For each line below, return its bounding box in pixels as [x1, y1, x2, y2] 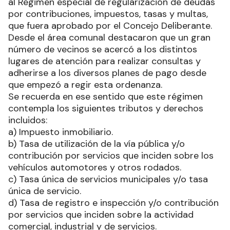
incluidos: [8, 113, 47, 126]
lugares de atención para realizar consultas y [8, 54, 201, 67]
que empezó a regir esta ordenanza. [8, 78, 165, 91]
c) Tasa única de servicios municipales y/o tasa [8, 172, 208, 185]
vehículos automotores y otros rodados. [8, 161, 181, 174]
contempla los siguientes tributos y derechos [8, 102, 203, 114]
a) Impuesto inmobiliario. [8, 125, 113, 138]
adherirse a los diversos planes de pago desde [8, 66, 206, 79]
